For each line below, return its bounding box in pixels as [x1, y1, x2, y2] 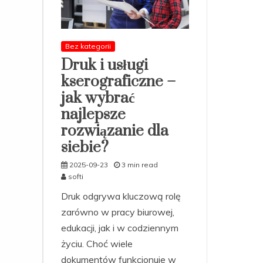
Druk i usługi [61, 55, 148, 75]
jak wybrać [61, 88, 135, 108]
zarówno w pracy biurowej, [61, 205, 174, 218]
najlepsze [61, 104, 126, 124]
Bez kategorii [65, 41, 111, 50]
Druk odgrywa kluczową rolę [61, 190, 181, 202]
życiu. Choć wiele [61, 237, 133, 249]
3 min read [122, 160, 158, 169]
